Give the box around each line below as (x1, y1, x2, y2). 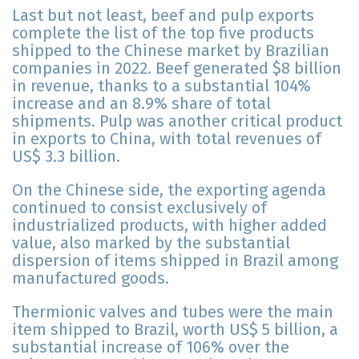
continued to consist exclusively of (12, 198, 267, 218)
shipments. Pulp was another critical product (12, 111, 342, 131)
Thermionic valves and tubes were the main (12, 302, 333, 322)
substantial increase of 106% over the (12, 337, 289, 357)
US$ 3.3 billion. (12, 147, 120, 167)
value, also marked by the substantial (12, 233, 290, 253)
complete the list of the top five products (12, 23, 314, 43)
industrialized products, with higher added (12, 216, 327, 236)
